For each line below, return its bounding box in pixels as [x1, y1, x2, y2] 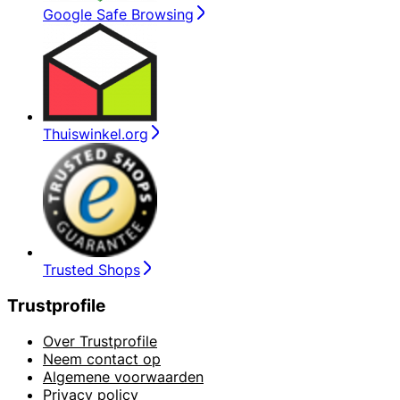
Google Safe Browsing [43, 4, 194, 23]
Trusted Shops [43, 260, 140, 279]
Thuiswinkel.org [43, 124, 148, 143]
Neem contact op [43, 350, 161, 369]
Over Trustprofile [43, 332, 157, 351]
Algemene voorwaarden [43, 368, 204, 387]
